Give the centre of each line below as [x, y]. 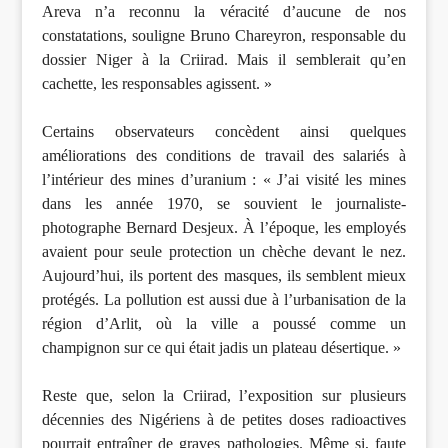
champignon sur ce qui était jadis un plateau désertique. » [222, 348]
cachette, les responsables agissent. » [157, 84]
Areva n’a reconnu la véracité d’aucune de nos [224, 12]
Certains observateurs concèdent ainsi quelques [224, 132]
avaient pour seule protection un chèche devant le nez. [224, 252]
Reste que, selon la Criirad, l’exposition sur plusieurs [224, 396]
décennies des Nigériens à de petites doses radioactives [224, 420]
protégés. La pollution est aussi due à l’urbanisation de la [224, 300]
